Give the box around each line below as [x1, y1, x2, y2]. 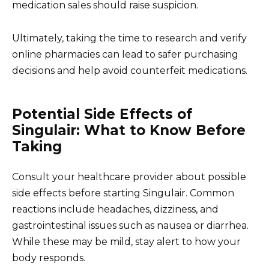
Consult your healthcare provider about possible [12, 171, 246, 183]
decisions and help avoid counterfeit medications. [12, 64, 247, 76]
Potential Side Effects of [12, 105, 192, 122]
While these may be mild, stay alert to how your [12, 235, 241, 247]
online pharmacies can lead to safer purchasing [12, 48, 238, 60]
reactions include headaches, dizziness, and [12, 203, 219, 215]
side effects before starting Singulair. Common [12, 187, 234, 199]
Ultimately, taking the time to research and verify [12, 32, 247, 44]
